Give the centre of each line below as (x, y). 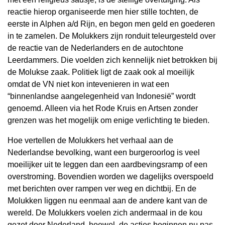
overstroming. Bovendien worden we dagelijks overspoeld (110, 177)
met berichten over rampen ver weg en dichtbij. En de (102, 189)
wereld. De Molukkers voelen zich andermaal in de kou (105, 213)
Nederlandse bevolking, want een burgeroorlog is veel (104, 152)
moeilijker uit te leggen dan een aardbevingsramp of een (107, 164)
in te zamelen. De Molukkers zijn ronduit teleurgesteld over (111, 36)
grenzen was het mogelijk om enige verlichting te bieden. (108, 120)
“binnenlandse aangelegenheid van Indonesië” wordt (101, 96)
